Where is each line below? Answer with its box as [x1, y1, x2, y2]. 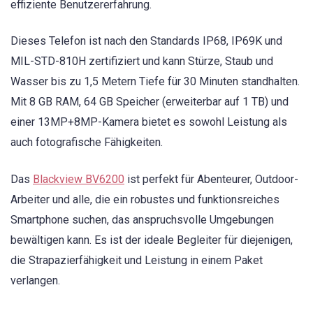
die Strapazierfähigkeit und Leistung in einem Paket [10, 253, 263, 267]
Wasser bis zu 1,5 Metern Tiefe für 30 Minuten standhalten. [10, 75, 300, 89]
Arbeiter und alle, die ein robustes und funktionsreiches [10, 192, 279, 206]
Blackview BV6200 [33, 172, 124, 186]
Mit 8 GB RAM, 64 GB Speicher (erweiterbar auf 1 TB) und [10, 95, 289, 109]
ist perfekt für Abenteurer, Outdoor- [124, 172, 298, 186]
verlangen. [10, 273, 60, 287]
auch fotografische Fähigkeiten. [10, 136, 163, 150]
